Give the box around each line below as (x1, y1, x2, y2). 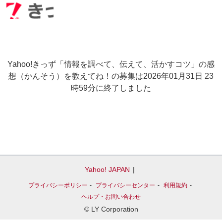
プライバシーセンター (96, 182, 156, 189)
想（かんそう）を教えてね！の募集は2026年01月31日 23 (8, 72, 214, 80)
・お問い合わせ (99, 193, 141, 200)
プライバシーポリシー (28, 182, 88, 189)
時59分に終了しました (71, 84, 151, 92)
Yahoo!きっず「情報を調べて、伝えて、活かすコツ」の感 (7, 60, 215, 68)
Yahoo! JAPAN (84, 166, 130, 173)
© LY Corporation (84, 205, 138, 213)
